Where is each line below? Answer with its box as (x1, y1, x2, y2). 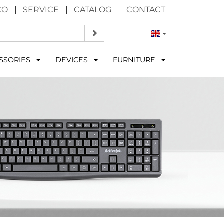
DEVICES (55, 55, 90, 64)
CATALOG (74, 5, 111, 14)
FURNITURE (113, 55, 157, 64)
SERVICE (23, 5, 59, 14)
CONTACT (126, 5, 165, 14)
